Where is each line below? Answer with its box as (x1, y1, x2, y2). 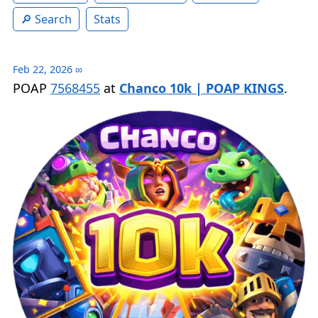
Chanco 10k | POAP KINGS (119, 79, 284, 97)
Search (35, 11, 72, 28)
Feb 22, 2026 (13, 62, 72, 77)
